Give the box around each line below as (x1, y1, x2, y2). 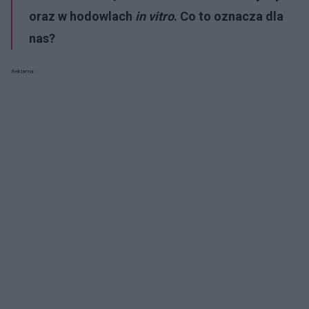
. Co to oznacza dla (174, 8, 283, 23)
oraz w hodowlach (29, 8, 135, 23)
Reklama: (11, 68, 35, 74)
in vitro (135, 8, 174, 23)
